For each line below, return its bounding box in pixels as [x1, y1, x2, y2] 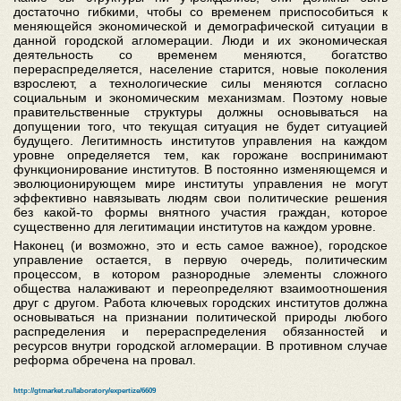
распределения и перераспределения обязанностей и [13, 324, 388, 338]
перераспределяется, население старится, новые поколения [13, 62, 388, 76]
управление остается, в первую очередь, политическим [13, 252, 388, 267]
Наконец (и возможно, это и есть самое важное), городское [13, 238, 388, 252]
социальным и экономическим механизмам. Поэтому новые [13, 90, 388, 105]
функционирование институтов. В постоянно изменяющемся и [13, 162, 388, 176]
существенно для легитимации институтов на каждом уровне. [13, 219, 376, 234]
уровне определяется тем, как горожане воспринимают [13, 148, 388, 162]
